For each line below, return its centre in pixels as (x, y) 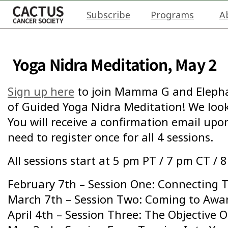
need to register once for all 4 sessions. (110, 137)
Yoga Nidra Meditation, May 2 (115, 64)
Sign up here (41, 91)
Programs (172, 15)
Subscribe (108, 15)
